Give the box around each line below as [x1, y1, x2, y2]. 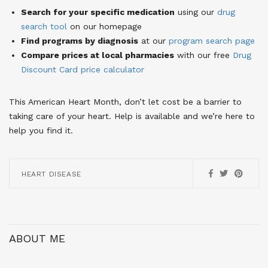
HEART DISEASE [22, 170, 81, 179]
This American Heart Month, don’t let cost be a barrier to [9, 97, 242, 107]
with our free [174, 50, 233, 60]
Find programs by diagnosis [21, 36, 138, 46]
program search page [169, 36, 255, 46]
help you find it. [9, 126, 73, 136]
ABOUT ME [9, 232, 65, 245]
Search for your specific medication [21, 7, 175, 17]
